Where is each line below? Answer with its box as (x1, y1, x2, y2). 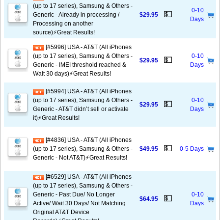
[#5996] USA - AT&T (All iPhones (44, 44, 132, 51)
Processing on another (33, 20, 93, 27)
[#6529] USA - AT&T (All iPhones (44, 173, 132, 180)
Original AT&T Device (33, 209, 89, 216)
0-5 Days (180, 145, 204, 152)
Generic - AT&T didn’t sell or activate (33, 106, 129, 112)
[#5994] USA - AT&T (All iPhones (44, 88, 132, 95)
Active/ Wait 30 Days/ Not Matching (33, 200, 126, 207)
